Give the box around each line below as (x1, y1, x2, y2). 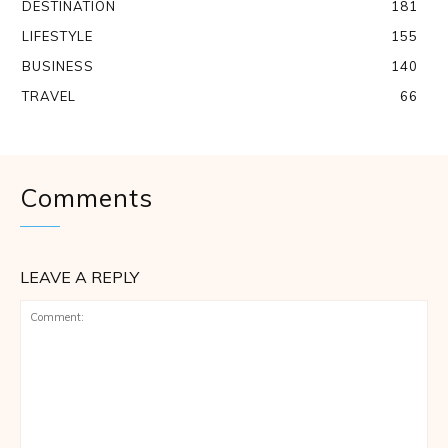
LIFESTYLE (22, 28, 93, 45)
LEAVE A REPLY (20, 267, 139, 288)
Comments (20, 182, 153, 214)
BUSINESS (22, 58, 94, 75)
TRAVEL (22, 88, 76, 105)
